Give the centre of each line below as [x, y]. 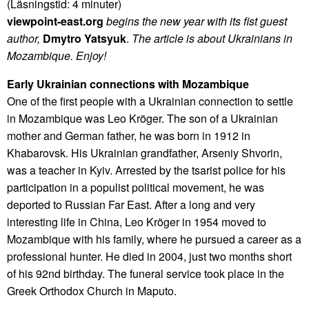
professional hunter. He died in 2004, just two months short [149, 257]
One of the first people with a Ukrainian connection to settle [150, 101]
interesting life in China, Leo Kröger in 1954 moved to [137, 222]
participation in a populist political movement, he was [136, 188]
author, [23, 39]
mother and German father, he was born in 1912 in [129, 136]
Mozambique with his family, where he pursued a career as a [154, 239]
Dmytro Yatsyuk [84, 39]
